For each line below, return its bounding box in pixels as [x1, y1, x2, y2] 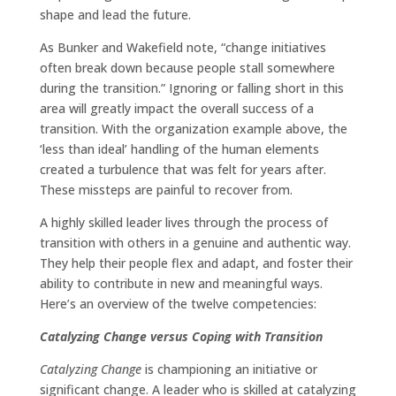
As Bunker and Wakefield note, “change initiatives [39, 39, 326, 57]
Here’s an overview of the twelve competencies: [39, 295, 316, 313]
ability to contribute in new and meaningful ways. [39, 275, 323, 293]
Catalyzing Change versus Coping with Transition [39, 328, 323, 346]
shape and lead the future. [39, 6, 191, 24]
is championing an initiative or [144, 361, 317, 378]
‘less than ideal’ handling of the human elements [39, 141, 319, 158]
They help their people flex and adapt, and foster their [39, 255, 353, 272]
